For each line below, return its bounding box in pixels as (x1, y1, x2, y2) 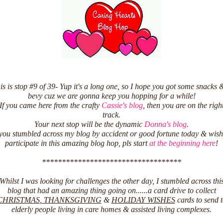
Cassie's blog (101, 101, 143, 110)
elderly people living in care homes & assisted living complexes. (11, 205, 212, 214)
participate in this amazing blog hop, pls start (5, 139, 149, 148)
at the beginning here (149, 139, 216, 148)
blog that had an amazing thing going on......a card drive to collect (7, 186, 216, 195)
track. (103, 111, 120, 119)
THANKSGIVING (41, 196, 102, 205)
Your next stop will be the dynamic (34, 120, 144, 129)
